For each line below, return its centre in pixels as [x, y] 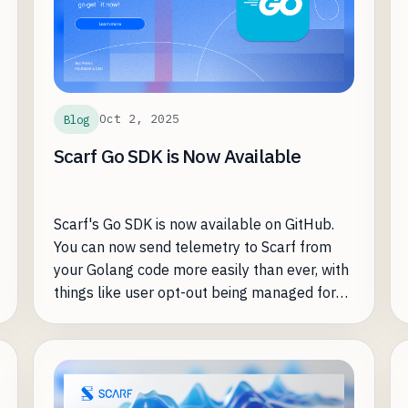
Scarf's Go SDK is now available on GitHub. [194, 224]
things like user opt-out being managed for [194, 292]
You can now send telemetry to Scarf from [192, 246]
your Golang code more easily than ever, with [201, 269]
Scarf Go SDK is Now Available [177, 156]
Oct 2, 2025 [139, 119]
